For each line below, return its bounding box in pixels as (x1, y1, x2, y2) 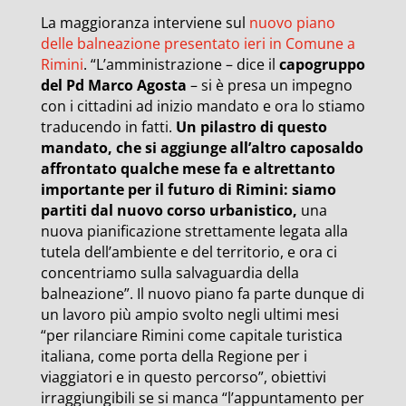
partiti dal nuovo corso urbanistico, (40, 200, 297, 220)
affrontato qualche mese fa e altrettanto (40, 159, 335, 179)
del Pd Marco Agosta (40, 75, 187, 95)
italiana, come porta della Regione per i (40, 346, 307, 366)
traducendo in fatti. (40, 117, 176, 137)
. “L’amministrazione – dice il (82, 54, 279, 74)
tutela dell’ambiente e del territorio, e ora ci (40, 242, 337, 262)
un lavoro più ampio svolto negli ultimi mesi (40, 304, 339, 324)
